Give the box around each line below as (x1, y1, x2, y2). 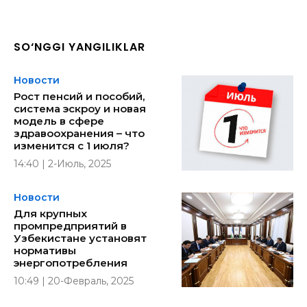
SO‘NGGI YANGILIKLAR (14, 38, 145, 55)
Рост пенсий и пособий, (14, 89, 145, 103)
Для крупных (14, 206, 87, 220)
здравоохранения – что (14, 126, 145, 140)
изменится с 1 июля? (14, 138, 130, 152)
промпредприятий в (14, 219, 127, 232)
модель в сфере (14, 114, 104, 127)
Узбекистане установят (14, 231, 147, 245)
